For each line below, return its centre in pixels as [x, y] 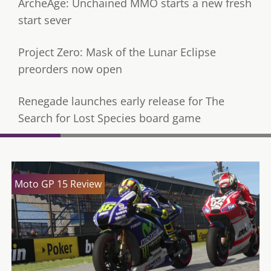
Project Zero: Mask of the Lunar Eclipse [117, 52]
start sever [45, 20]
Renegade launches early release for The [121, 101]
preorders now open [70, 69]
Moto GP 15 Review [58, 184]
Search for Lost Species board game [109, 118]
